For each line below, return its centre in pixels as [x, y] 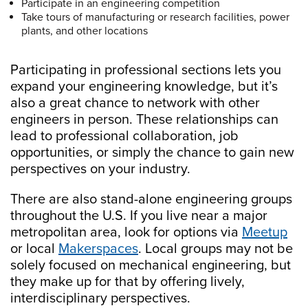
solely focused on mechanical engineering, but [151, 266]
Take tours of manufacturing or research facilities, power [155, 18]
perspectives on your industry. [100, 169]
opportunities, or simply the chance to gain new [152, 153]
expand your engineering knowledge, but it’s [144, 87]
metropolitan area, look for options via [126, 233]
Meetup [265, 233]
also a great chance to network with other [135, 103]
